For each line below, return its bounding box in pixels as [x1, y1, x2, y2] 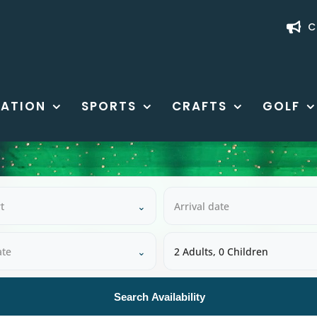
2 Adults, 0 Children [173, 244, 268, 258]
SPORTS [81, 97, 137, 115]
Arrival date [173, 199, 229, 213]
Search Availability [114, 290, 205, 303]
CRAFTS [172, 97, 228, 115]
